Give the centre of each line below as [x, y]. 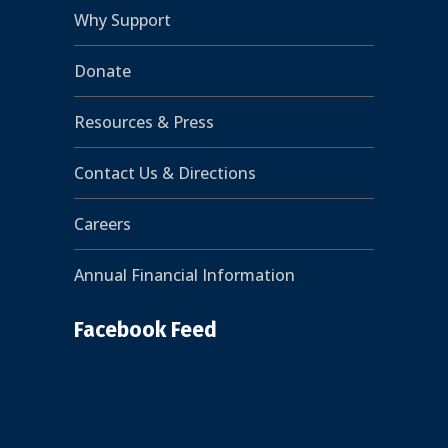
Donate [102, 70]
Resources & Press [144, 121]
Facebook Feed [145, 329]
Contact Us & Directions [165, 172]
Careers [102, 223]
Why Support [122, 19]
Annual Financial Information [184, 274]
